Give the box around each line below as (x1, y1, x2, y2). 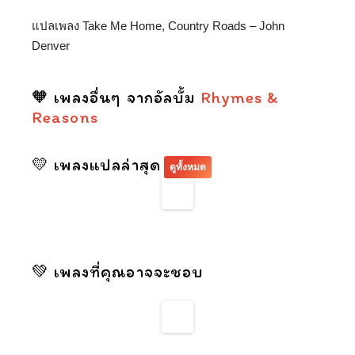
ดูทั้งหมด (169, 161, 206, 173)
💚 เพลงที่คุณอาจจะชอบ (32, 261, 204, 281)
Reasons (32, 106, 99, 127)
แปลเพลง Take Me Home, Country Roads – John (32, 18, 284, 32)
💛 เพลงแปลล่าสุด (32, 154, 161, 174)
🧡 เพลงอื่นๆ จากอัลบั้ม (32, 86, 200, 107)
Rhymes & (200, 86, 280, 107)
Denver (32, 38, 70, 52)
